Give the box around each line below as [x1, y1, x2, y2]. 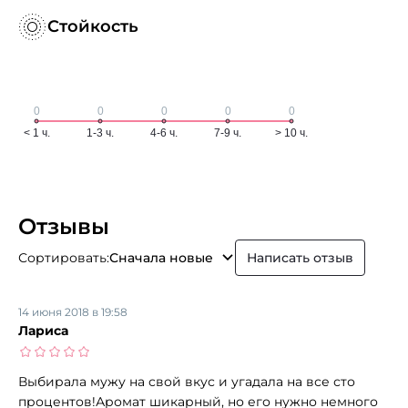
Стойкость [47, 15, 138, 36]
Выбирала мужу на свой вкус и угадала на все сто [18, 372, 355, 390]
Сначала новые [109, 249, 213, 266]
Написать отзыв [247, 249, 353, 266]
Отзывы [18, 212, 109, 240]
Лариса [18, 321, 68, 339]
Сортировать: [18, 249, 109, 266]
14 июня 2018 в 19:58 [18, 304, 127, 319]
